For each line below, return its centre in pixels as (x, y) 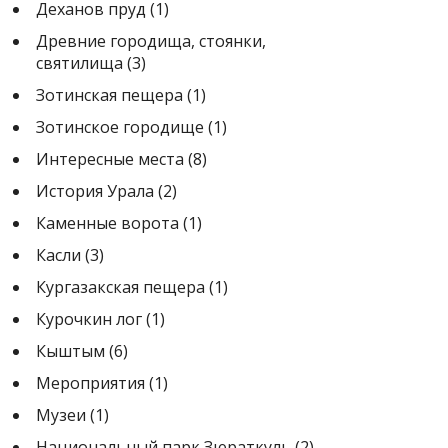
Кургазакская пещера (120, 286)
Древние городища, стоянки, (151, 40)
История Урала (95, 190)
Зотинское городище (120, 126)
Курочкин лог (89, 318)
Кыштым (70, 350)
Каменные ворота (107, 222)
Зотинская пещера (109, 94)
